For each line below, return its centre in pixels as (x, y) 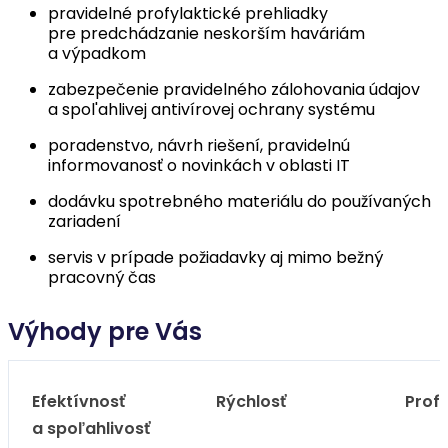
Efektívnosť (78, 401)
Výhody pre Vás (105, 331)
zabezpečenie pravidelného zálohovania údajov (234, 89)
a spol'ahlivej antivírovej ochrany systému (211, 109)
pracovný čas (102, 277)
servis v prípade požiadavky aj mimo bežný (215, 257)
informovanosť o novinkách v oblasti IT (199, 165)
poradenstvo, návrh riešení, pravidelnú (199, 145)
